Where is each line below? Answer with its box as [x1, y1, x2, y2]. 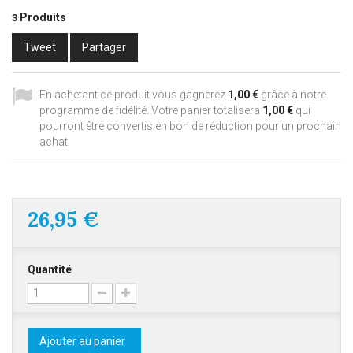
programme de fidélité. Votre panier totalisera [39, 104, 262, 117]
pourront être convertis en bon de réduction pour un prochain [39, 120, 341, 132]
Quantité [28, 263, 72, 276]
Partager [82, 41, 126, 54]
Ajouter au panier [39, 335, 125, 347]
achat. [39, 136, 70, 148]
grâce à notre [258, 88, 326, 101]
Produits [20, 11, 66, 24]
